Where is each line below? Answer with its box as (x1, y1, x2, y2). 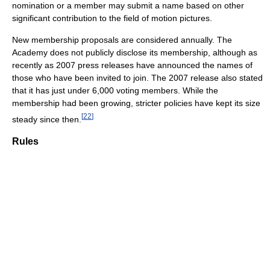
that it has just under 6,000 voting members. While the (12, 86, 218, 96)
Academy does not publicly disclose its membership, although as (12, 48, 257, 58)
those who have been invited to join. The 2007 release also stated (12, 73, 263, 83)
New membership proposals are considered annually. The (12, 35, 232, 45)
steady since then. (12, 114, 81, 124)
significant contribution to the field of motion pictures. (12, 13, 212, 24)
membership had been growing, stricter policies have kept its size (12, 98, 260, 108)
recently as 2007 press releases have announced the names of (12, 60, 253, 71)
